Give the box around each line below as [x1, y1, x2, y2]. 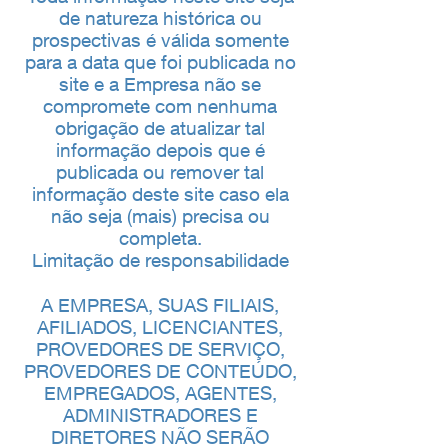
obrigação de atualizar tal [55, 117, 265, 139]
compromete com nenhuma [43, 95, 277, 117]
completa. [118, 227, 202, 249]
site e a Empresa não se [59, 73, 261, 95]
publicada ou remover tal [56, 161, 264, 183]
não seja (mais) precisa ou [50, 205, 270, 227]
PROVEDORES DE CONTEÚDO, [23, 360, 297, 382]
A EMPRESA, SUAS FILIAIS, [41, 294, 279, 316]
